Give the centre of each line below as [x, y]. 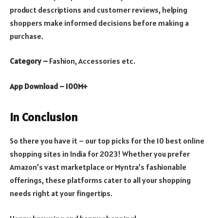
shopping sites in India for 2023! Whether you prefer [100, 154]
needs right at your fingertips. [61, 193]
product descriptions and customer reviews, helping [99, 9]
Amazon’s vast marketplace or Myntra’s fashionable [98, 167]
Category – [29, 61]
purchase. [27, 36]
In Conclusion [44, 117]
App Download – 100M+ [49, 86]
